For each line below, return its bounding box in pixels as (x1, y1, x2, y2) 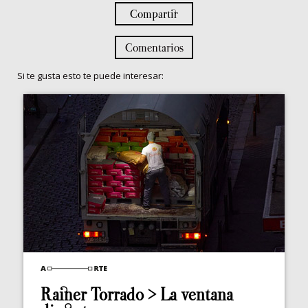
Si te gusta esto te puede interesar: (17, 69, 164, 82)
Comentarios (124, 40, 184, 54)
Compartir (130, 6, 178, 21)
